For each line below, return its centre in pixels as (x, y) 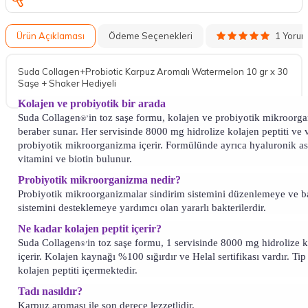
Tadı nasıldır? (50, 291)
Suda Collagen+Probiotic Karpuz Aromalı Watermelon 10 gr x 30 (153, 72)
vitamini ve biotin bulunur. (75, 159)
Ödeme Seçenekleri (151, 36)
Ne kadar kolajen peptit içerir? (90, 229)
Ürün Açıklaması (51, 36)
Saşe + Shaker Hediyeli (67, 84)
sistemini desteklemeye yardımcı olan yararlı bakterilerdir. (142, 208)
